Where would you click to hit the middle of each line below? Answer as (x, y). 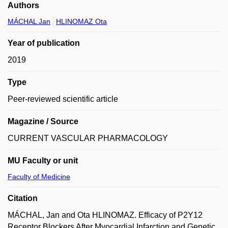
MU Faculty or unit (43, 161)
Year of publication (44, 43)
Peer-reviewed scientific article (63, 99)
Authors (23, 5)
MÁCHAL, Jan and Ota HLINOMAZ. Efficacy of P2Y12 (105, 215)
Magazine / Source (43, 121)
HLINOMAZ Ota (81, 21)
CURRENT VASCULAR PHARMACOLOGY (88, 138)
